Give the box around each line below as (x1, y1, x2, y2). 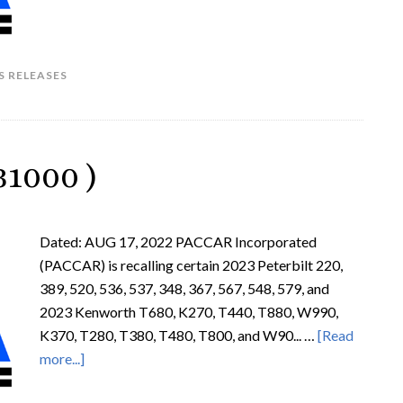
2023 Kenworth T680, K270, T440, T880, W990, (40, 303, 338, 320)
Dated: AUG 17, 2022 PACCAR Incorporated (40, 233, 317, 250)
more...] (40, 350, 85, 367)
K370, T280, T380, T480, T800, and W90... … (40, 327, 318, 344)
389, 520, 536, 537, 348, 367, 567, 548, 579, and (40, 280, 329, 297)
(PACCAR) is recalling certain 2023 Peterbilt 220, (40, 256, 343, 273)
